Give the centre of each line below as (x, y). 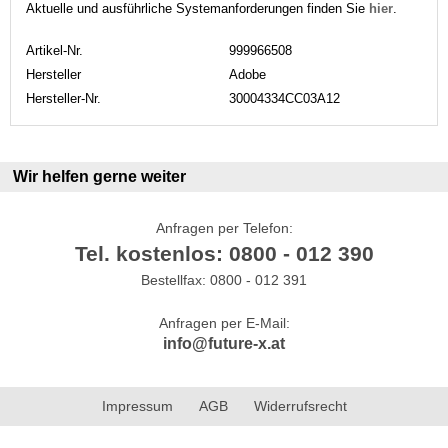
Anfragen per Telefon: (224, 227)
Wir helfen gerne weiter (99, 177)
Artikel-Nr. (54, 50)
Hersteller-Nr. (63, 98)
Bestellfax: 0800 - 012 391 (224, 279)
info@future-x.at (224, 343)
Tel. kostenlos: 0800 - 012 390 (224, 253)
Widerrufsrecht (300, 405)
